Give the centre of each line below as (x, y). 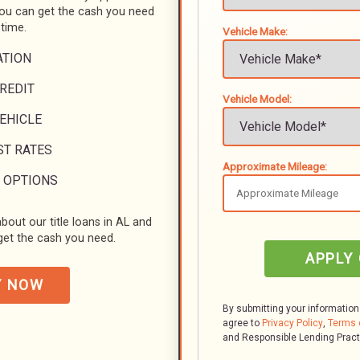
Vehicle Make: (255, 31)
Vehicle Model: (257, 99)
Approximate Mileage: (275, 166)
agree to (242, 323)
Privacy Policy (292, 323)
